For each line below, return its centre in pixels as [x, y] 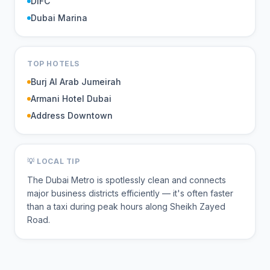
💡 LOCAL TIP [54, 161]
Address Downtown [72, 115]
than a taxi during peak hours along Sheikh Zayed [126, 206]
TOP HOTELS [53, 64]
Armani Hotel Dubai [71, 99]
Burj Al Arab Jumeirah [76, 82]
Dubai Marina [59, 18]
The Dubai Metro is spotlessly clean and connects [127, 180]
